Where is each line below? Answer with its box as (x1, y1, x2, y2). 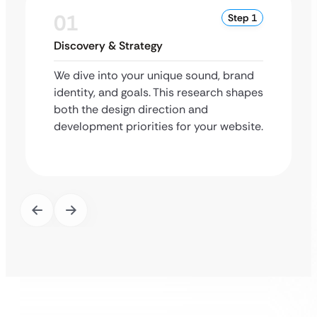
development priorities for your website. (54, 119, 263, 134)
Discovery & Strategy (54, 38, 163, 53)
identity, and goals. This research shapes (54, 85, 263, 100)
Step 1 (228, 11, 257, 24)
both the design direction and (54, 102, 208, 117)
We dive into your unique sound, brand (54, 68, 254, 83)
